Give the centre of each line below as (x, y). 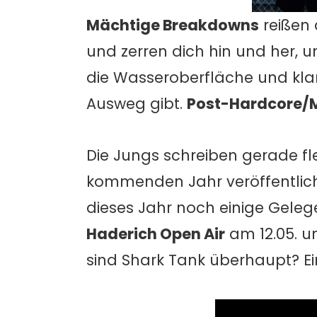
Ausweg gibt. (137, 103)
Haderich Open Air (156, 234)
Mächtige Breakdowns (173, 25)
